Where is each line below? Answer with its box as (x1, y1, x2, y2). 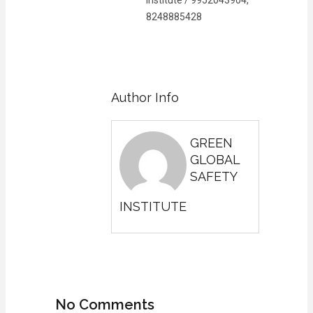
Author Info (111, 89, 179, 105)
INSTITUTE (119, 198, 187, 214)
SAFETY (190, 168, 238, 184)
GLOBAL (190, 152, 240, 167)
